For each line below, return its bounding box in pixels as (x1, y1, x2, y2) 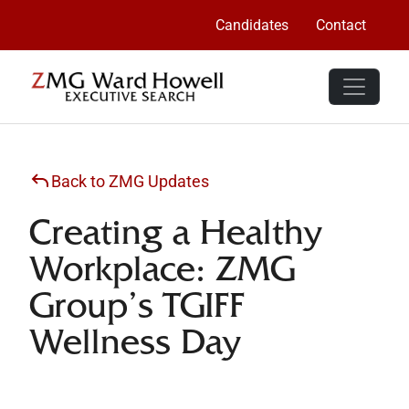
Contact (316, 16, 366, 34)
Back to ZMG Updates (51, 171, 209, 191)
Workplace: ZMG (29, 256, 295, 292)
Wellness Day (29, 329, 241, 365)
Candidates (215, 16, 288, 34)
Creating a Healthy (29, 219, 322, 256)
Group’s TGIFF (29, 292, 245, 329)
